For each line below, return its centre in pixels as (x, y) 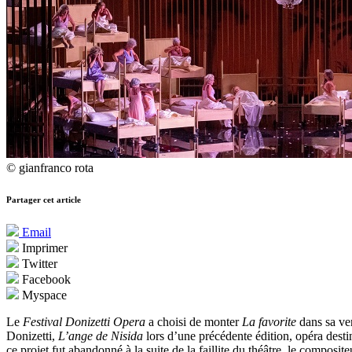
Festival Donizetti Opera (84, 322)
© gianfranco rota (50, 168)
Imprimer (43, 248)
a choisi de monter (194, 322)
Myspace (43, 295)
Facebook (45, 280)
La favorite (269, 322)
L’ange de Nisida (101, 336)
